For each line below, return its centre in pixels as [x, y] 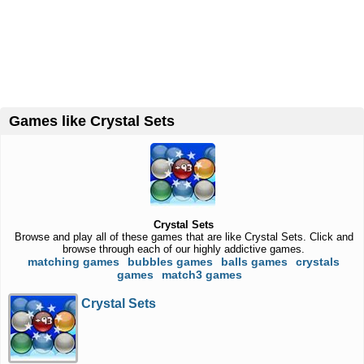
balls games [255, 262]
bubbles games [171, 262]
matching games [74, 262]
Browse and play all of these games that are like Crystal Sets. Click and [184, 237]
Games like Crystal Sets [97, 121]
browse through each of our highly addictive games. [184, 249]
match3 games [202, 275]
